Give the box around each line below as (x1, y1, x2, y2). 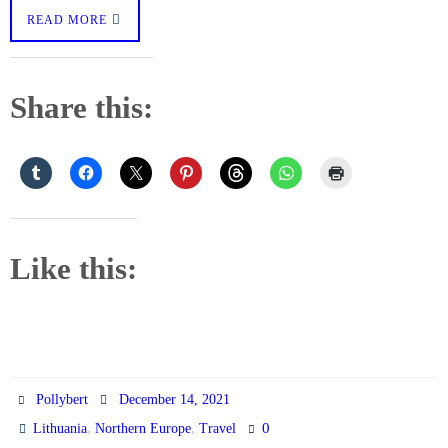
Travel (199, 421, 237, 437)
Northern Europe (95, 421, 192, 437)
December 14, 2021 (118, 392, 230, 408)
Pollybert (36, 392, 89, 408)
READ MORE (27, 12, 107, 27)
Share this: (10, 89, 153, 125)
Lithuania (33, 421, 88, 437)
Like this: (10, 251, 137, 287)
